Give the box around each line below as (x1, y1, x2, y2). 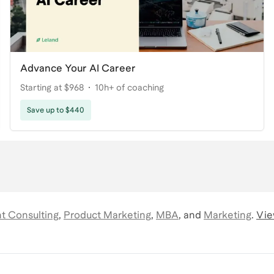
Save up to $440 (27, 105, 84, 114)
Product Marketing (64, 209, 151, 221)
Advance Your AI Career (20, 62, 136, 74)
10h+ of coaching (95, 82, 164, 92)
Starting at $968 (20, 82, 84, 92)
